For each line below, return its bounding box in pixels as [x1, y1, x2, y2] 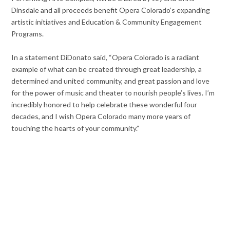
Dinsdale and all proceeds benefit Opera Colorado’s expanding [11, 6, 210, 15]
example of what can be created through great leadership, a [11, 65, 202, 74]
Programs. [11, 29, 44, 39]
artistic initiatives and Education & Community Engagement [11, 17, 202, 27]
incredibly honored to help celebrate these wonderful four [11, 100, 198, 109]
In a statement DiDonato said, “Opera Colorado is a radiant [11, 53, 200, 62]
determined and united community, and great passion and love [11, 76, 210, 86]
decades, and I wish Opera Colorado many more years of [11, 112, 191, 121]
